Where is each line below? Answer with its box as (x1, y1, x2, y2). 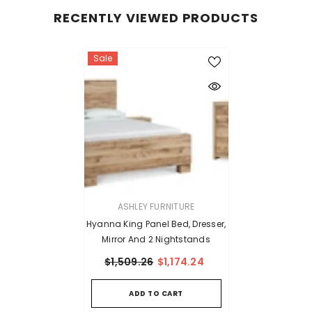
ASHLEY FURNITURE (117, 200, 195, 212)
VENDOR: (83, 199, 120, 212)
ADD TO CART (129, 288, 183, 299)
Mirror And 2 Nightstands (102, 233, 210, 245)
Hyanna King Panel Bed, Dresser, (86, 217, 226, 230)
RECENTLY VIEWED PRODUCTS (54, 8, 258, 26)
